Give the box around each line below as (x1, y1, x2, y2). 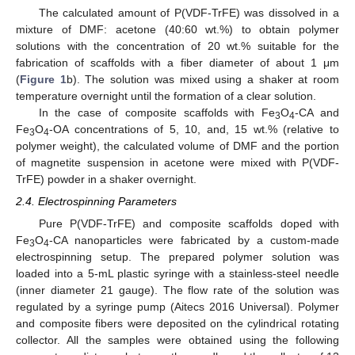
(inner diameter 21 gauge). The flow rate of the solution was (16, 283, 339, 296)
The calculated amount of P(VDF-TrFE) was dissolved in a (38, 6, 339, 19)
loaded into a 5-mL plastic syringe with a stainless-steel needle (16, 266, 339, 280)
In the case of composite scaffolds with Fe (38, 105, 276, 119)
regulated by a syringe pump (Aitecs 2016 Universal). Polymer (16, 300, 339, 313)
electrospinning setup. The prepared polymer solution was (16, 250, 339, 263)
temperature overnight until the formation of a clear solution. (16, 89, 316, 102)
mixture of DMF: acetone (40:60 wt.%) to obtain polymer (16, 22, 339, 36)
